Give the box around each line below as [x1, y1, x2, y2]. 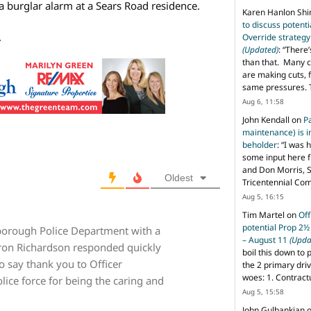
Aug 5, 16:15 [242, 191, 284, 201]
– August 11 [242, 233, 289, 246]
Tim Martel [242, 208, 285, 221]
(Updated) [242, 43, 278, 56]
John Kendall [242, 113, 289, 126]
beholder [242, 138, 277, 151]
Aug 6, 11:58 [242, 96, 284, 106]
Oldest [165, 172, 193, 184]
